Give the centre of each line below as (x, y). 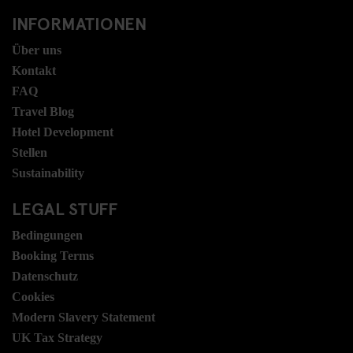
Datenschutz (45, 276)
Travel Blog (43, 111)
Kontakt (34, 71)
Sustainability (48, 173)
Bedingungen (47, 235)
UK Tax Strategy (57, 338)
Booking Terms (53, 256)
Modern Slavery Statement (84, 317)
